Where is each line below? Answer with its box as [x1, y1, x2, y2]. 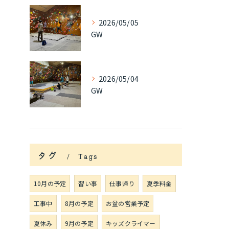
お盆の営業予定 [106, 199, 150, 208]
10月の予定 [34, 179, 66, 188]
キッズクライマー [106, 219, 156, 227]
